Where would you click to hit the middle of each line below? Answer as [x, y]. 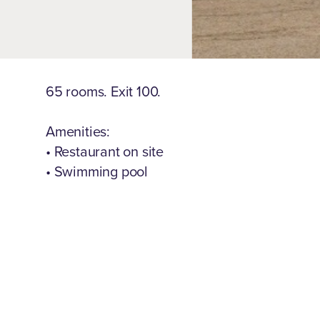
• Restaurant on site [105, 151]
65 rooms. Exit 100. [104, 91]
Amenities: [78, 131]
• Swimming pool [97, 171]
